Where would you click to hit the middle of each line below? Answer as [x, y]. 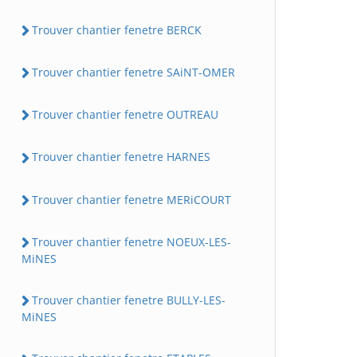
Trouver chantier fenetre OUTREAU [125, 114]
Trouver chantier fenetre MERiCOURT [131, 199]
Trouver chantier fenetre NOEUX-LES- [131, 241]
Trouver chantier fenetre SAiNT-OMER [133, 72]
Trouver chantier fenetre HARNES [121, 157]
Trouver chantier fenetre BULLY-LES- [129, 300]
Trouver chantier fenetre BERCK [117, 29]
